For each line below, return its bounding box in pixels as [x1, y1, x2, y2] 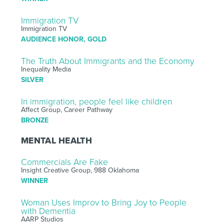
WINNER [20, 176, 48, 185]
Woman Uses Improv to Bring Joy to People [20, 197, 186, 208]
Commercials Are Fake [20, 156, 108, 167]
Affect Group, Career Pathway [20, 105, 112, 114]
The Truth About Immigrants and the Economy [20, 55, 194, 66]
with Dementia [20, 205, 75, 216]
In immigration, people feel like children [20, 96, 172, 107]
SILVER [20, 75, 43, 84]
